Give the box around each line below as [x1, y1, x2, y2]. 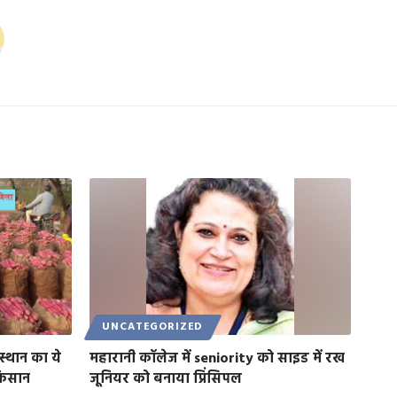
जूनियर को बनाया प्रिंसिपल [90, 367, 242, 391]
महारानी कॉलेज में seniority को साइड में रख [90, 346, 345, 370]
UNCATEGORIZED [102, 318, 204, 337]
